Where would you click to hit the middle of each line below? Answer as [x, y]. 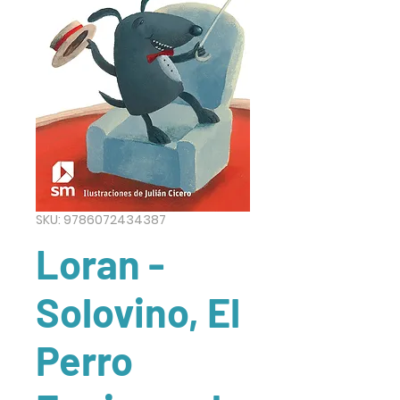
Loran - [100, 264]
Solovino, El [138, 312]
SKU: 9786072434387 [101, 220]
